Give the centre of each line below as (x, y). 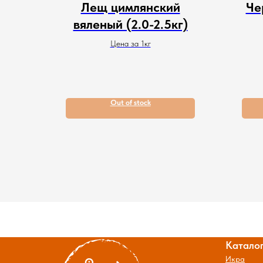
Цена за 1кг (130, 43)
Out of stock (130, 102)
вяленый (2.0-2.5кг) (130, 24)
